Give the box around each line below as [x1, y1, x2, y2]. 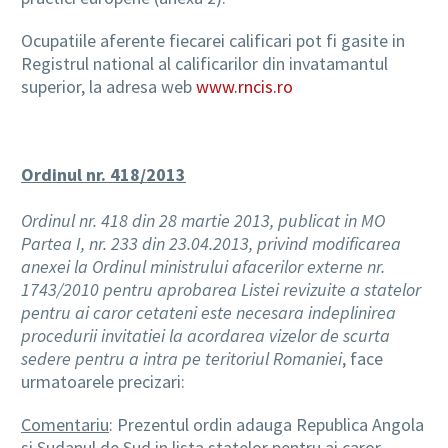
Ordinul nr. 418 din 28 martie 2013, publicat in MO [21, 209, 385, 233]
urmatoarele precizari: [21, 370, 185, 394]
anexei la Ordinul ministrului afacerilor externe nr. [21, 255, 385, 279]
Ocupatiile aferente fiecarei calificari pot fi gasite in [21, 28, 405, 52]
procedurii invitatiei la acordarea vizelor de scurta [21, 324, 390, 348]
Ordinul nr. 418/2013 [21, 163, 186, 187]
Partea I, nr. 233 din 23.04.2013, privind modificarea [21, 232, 401, 256]
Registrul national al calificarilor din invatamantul [21, 51, 388, 75]
